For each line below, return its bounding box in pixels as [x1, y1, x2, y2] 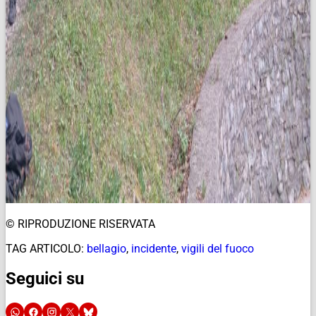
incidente [131, 241, 176, 255]
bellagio [87, 241, 126, 255]
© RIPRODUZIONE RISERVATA [6, 217, 155, 231]
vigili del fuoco [181, 241, 254, 255]
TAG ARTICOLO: [6, 241, 84, 255]
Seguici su [6, 269, 84, 289]
